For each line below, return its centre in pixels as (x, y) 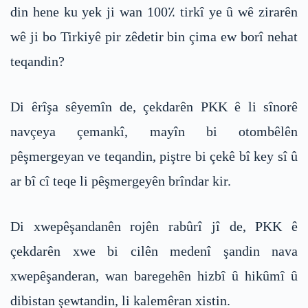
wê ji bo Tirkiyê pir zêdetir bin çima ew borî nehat (154, 37)
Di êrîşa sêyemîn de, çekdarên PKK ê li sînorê (154, 107)
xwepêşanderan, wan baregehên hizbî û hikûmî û (154, 276)
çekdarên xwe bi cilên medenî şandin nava (154, 251)
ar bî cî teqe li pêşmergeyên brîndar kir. (121, 181)
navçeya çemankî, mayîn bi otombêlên (154, 132)
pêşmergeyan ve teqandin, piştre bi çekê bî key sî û (154, 156)
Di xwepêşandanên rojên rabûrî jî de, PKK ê (154, 227)
